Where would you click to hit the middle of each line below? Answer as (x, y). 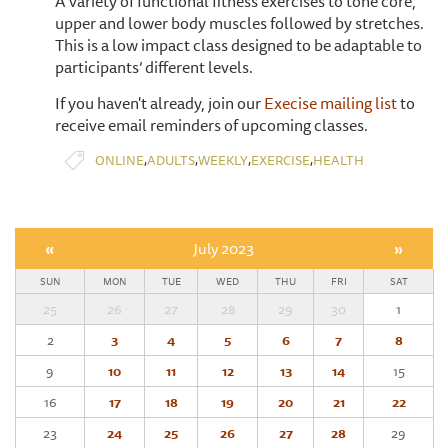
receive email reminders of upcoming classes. (211, 125)
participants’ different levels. (154, 67)
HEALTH (338, 159)
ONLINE (119, 159)
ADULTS (171, 159)
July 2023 (223, 249)
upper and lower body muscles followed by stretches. (239, 23)
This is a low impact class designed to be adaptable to (238, 45)
